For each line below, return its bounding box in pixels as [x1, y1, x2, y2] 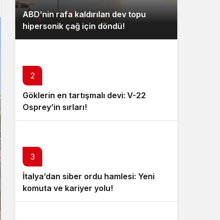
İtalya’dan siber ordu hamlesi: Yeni [23, 171, 155, 181]
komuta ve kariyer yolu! [23, 183, 113, 193]
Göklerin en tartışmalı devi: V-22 [23, 90, 146, 100]
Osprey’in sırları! [23, 102, 87, 112]
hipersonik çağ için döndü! [23, 21, 125, 31]
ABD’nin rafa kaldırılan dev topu [23, 9, 146, 19]
